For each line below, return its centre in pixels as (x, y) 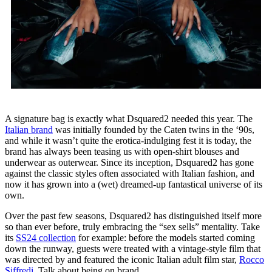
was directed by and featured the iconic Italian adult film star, (122, 259)
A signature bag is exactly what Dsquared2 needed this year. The (129, 118)
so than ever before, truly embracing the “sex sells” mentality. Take (132, 226)
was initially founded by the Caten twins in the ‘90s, (154, 129)
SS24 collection (46, 237)
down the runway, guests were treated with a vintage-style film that (133, 248)
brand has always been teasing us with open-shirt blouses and (122, 151)
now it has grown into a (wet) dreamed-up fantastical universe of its (134, 184)
